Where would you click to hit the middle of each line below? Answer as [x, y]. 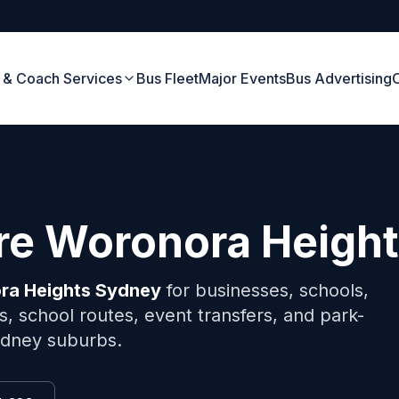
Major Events [243, 78]
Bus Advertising [339, 78]
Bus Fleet [168, 78]
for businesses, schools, [265, 290]
